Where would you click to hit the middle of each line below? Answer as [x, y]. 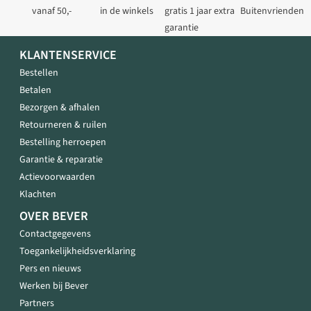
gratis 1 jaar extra [200, 11]
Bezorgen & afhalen [60, 108]
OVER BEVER [54, 217]
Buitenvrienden [272, 11]
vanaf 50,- [51, 11]
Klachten [38, 195]
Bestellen [39, 73]
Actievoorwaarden [57, 177]
